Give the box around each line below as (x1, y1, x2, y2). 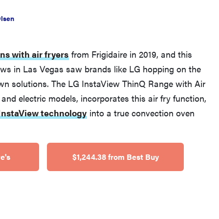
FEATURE (71, 98, 97, 108)
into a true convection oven (87, 104, 195, 117)
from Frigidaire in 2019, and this (69, 45, 192, 58)
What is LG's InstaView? (61, 111, 129, 123)
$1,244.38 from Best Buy (72, 149, 159, 160)
